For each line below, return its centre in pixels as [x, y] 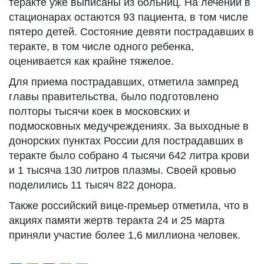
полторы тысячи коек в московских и [99, 111]
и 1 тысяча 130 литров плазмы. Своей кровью [123, 170]
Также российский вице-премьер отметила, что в [129, 206]
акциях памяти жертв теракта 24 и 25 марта [117, 220]
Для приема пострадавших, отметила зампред [124, 82]
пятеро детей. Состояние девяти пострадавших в [131, 32]
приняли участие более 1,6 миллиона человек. [125, 235]
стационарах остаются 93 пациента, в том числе [128, 17]
